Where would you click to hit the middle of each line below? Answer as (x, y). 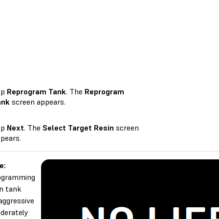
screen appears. (38, 102)
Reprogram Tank (36, 92)
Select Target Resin (78, 128)
